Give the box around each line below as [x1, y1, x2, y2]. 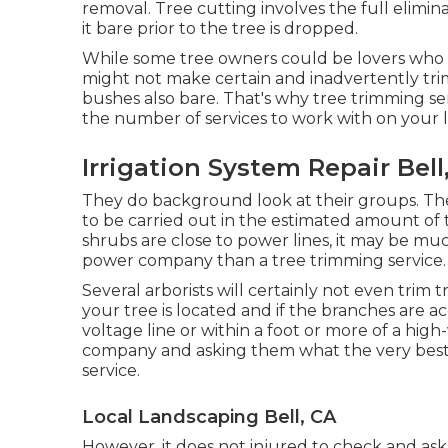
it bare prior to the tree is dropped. [82, 19, 358, 38]
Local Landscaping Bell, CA [82, 406, 336, 428]
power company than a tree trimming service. [82, 251, 446, 270]
